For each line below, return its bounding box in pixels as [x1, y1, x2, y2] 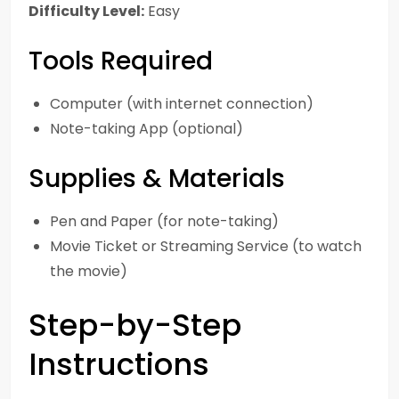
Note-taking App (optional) [50, 118, 243, 139]
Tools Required [28, 44, 213, 78]
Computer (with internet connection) [50, 94, 313, 114]
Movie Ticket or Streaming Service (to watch [50, 236, 362, 256]
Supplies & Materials [28, 161, 285, 196]
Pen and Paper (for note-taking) [50, 211, 279, 232]
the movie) [50, 261, 127, 281]
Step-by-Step [28, 304, 241, 346]
